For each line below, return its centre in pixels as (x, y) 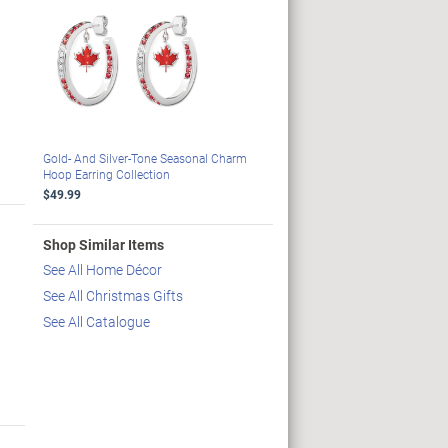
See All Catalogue (96, 322)
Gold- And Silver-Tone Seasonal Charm (144, 158)
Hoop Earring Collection (106, 174)
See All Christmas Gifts (112, 296)
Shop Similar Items (103, 245)
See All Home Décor (102, 270)
